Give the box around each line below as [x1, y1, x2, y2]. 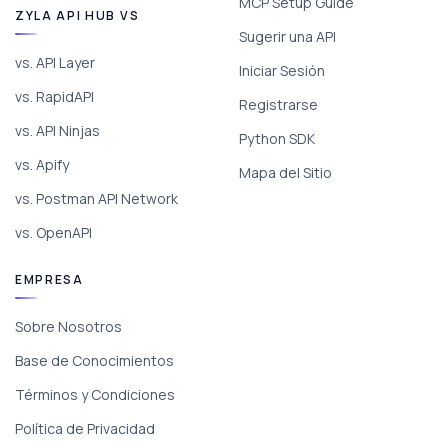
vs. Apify [15, 155, 69, 175]
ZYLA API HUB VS [15, 7, 140, 25]
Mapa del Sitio [239, 163, 332, 183]
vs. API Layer [15, 53, 95, 73]
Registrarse [239, 95, 318, 115]
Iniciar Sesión [239, 61, 325, 81]
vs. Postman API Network [15, 189, 178, 209]
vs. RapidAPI [15, 87, 94, 107]
